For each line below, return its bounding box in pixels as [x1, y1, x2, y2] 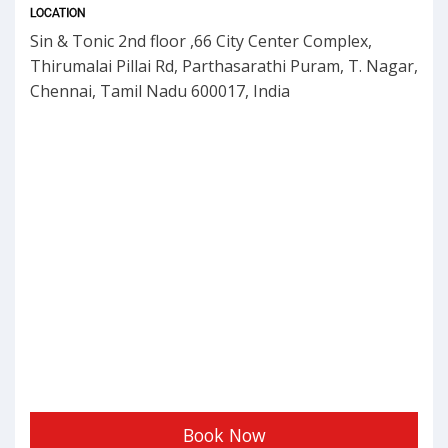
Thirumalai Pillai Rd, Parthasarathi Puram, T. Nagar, [30, 55, 418, 78]
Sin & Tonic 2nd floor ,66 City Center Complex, [30, 30, 372, 53]
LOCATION [30, 6, 86, 21]
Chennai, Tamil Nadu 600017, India [30, 80, 290, 103]
